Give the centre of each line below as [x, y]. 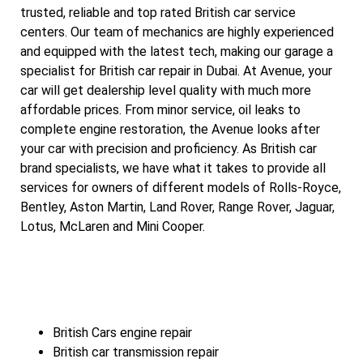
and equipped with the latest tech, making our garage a [177, 52]
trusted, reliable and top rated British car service [158, 13]
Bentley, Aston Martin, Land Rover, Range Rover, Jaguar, [177, 207]
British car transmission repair [136, 352]
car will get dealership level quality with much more [166, 91]
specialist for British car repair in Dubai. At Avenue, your [176, 71]
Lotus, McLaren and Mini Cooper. [113, 227]
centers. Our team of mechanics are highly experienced [177, 32]
